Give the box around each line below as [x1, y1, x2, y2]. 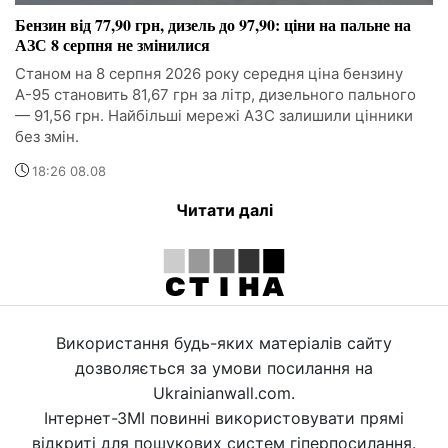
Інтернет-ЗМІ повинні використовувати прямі [44, 408, 404, 429]
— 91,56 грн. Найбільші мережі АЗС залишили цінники [15, 106, 413, 126]
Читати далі [175, 200, 273, 221]
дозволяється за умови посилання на [75, 358, 373, 379]
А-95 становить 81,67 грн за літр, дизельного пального [15, 85, 416, 105]
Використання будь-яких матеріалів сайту [56, 333, 392, 354]
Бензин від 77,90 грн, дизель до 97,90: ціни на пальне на [15, 13, 411, 37]
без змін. [15, 127, 79, 147]
